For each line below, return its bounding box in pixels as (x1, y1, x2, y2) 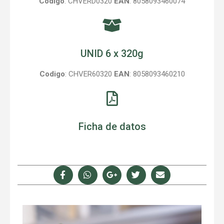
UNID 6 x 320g (80, 47, 143, 59)
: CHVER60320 (64, 69, 114, 78)
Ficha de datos (78, 120, 146, 132)
